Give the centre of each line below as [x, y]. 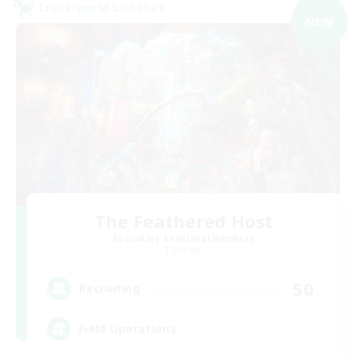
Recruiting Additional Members [184, 238]
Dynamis [184, 249]
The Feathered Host [184, 221]
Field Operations [128, 329]
